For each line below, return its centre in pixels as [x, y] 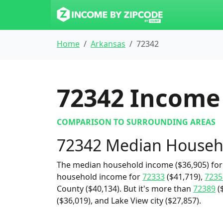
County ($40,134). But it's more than [125, 189]
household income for [100, 177]
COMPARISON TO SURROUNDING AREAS [136, 122]
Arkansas [108, 44]
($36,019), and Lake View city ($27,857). [129, 201]
